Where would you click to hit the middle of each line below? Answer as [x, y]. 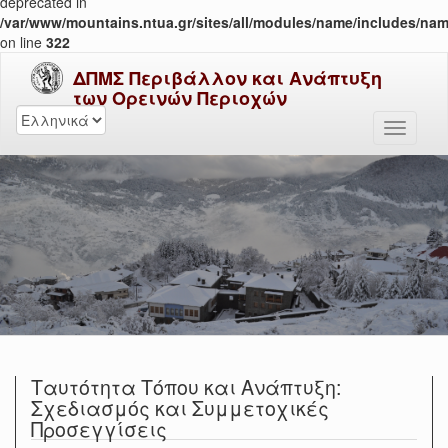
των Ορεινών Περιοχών [180, 98]
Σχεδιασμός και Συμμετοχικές [180, 407]
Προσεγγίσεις [99, 428]
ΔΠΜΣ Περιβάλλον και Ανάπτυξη [227, 78]
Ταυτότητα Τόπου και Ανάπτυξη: [186, 386]
